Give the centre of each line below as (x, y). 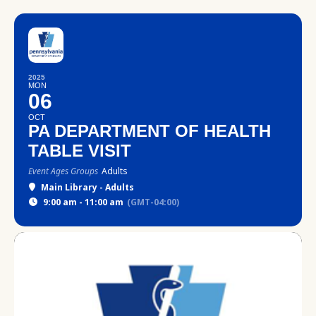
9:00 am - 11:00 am (83, 202)
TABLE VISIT (80, 151)
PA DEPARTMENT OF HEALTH (150, 131)
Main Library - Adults (87, 187)
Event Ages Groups (63, 171)
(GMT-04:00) (153, 202)
